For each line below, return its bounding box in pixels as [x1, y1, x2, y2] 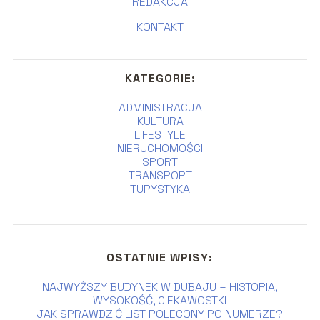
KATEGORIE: [124, 70, 196, 86]
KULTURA [136, 113, 184, 129]
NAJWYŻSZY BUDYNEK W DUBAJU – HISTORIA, [41, 279, 278, 294]
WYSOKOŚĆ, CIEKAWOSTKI [93, 292, 227, 308]
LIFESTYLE [134, 126, 186, 142]
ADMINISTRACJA [118, 99, 202, 115]
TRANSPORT [128, 167, 192, 183]
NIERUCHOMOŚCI [117, 140, 203, 156]
